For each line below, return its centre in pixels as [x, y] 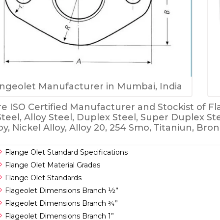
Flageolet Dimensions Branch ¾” [61, 203]
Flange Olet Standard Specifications [66, 152]
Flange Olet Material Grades [53, 165]
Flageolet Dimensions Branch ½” [62, 191]
